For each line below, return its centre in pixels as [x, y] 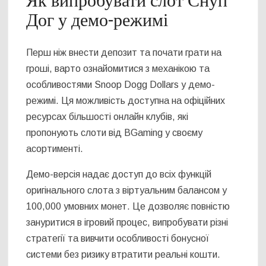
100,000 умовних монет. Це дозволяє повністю [128, 206]
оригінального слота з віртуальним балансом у [127, 190]
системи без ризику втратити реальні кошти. [123, 254]
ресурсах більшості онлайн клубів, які [107, 116]
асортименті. [55, 148]
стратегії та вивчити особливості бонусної [118, 238]
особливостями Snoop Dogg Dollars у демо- [121, 84]
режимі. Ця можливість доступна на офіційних [126, 100]
